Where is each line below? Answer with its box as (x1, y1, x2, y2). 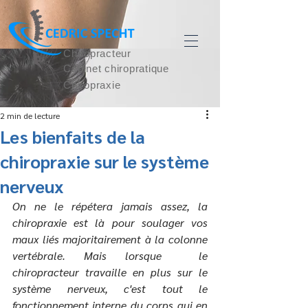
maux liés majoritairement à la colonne (12, 232, 208, 246)
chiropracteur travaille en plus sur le (12, 265, 208, 279)
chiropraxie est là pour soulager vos (12, 215, 208, 230)
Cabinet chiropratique (63, 63, 169, 74)
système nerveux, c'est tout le (12, 281, 208, 296)
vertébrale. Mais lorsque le (12, 248, 208, 263)
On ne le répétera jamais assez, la (12, 199, 208, 213)
